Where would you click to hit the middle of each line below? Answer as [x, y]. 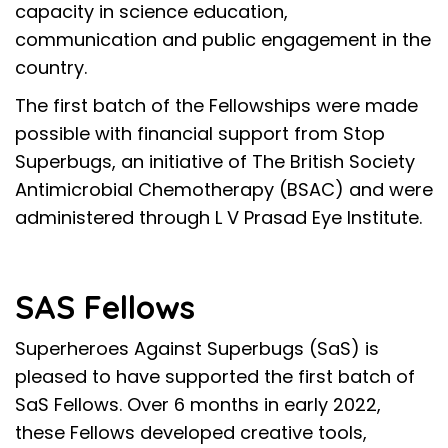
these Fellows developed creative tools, [191, 432]
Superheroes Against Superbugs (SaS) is [197, 348]
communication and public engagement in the [223, 39]
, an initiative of [182, 161]
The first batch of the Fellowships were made [216, 105]
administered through [115, 217]
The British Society [333, 161]
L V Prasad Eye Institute [317, 217]
